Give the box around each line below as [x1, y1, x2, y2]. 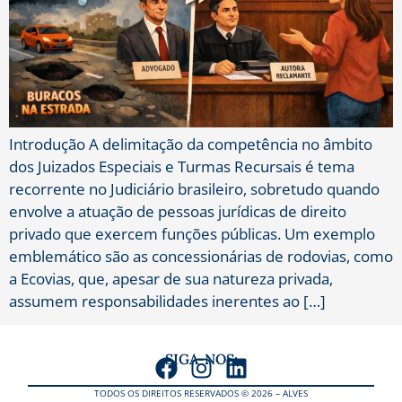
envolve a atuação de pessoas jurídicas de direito [9, 200, 346, 222]
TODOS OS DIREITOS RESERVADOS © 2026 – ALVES [93, 387, 308, 400]
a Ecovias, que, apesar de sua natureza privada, [9, 267, 333, 289]
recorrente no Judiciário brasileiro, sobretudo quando [9, 178, 380, 199]
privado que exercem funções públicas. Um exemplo [9, 223, 375, 244]
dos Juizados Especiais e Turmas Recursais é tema [9, 155, 354, 177]
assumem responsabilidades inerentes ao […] [9, 290, 326, 311]
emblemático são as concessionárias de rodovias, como [9, 245, 393, 267]
